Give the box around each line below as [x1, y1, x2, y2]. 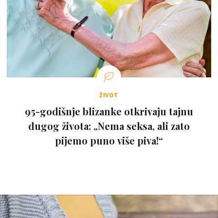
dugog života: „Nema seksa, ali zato [28, 119, 190, 133]
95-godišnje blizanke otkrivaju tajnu [25, 105, 193, 118]
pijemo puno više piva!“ [55, 134, 163, 147]
